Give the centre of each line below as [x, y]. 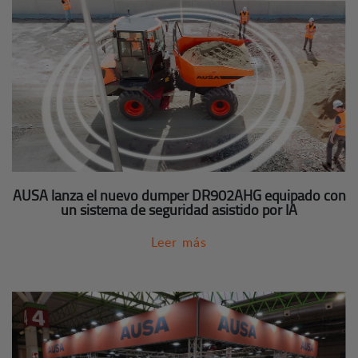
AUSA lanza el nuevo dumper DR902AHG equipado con [179, 195]
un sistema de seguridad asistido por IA [179, 209]
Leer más [179, 242]
